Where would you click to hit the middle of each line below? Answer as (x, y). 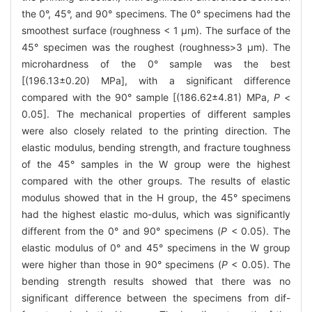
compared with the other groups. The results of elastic (156, 180)
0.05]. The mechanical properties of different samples (156, 114)
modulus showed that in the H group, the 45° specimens (156, 197)
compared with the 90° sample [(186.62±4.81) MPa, (148, 97)
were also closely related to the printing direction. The (156, 130)
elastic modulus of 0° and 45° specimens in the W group (156, 247)
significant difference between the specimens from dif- (156, 297)
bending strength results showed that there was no (156, 281)
